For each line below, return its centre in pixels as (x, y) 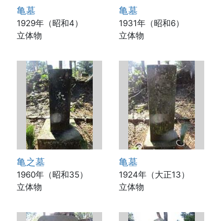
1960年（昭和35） (52, 174)
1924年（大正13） (154, 174)
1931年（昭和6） (151, 23)
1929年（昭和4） (50, 23)
